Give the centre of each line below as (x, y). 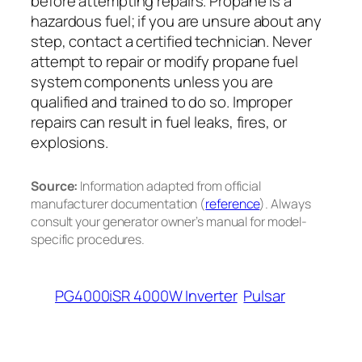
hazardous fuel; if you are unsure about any (176, 21)
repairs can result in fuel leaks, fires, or (159, 122)
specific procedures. (88, 239)
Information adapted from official (169, 185)
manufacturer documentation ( (118, 203)
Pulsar (264, 295)
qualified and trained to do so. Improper (162, 101)
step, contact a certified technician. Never (171, 41)
